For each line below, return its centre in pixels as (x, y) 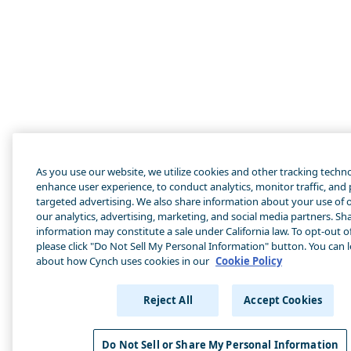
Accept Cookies (283, 300)
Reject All (168, 300)
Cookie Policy (249, 261)
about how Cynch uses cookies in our (124, 261)
